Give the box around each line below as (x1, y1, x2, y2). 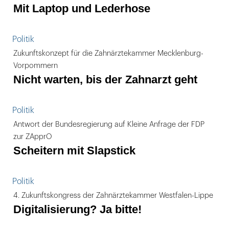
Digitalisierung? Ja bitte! (13, 203, 142, 216)
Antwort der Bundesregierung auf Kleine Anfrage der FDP (13, 121, 204, 128)
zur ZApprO (13, 133, 52, 141)
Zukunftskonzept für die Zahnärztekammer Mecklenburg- (13, 50, 203, 57)
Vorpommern (13, 62, 58, 70)
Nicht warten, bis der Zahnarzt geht (13, 73, 197, 86)
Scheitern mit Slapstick (13, 144, 135, 157)
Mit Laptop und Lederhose (13, 2, 150, 15)
